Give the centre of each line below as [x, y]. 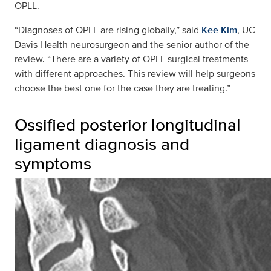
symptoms [53, 164]
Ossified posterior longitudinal [128, 125]
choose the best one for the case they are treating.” [122, 88]
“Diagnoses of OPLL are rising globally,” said [107, 30]
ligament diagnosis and [102, 144]
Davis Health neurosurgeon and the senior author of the [132, 45]
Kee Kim [219, 30]
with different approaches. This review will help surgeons [135, 74]
